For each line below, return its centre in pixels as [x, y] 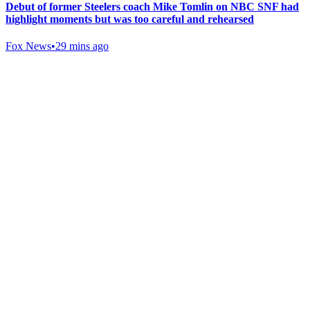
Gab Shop [35, 102]
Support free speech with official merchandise [105, 129]
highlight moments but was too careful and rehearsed [130, 19]
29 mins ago [82, 46]
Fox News [28, 46]
